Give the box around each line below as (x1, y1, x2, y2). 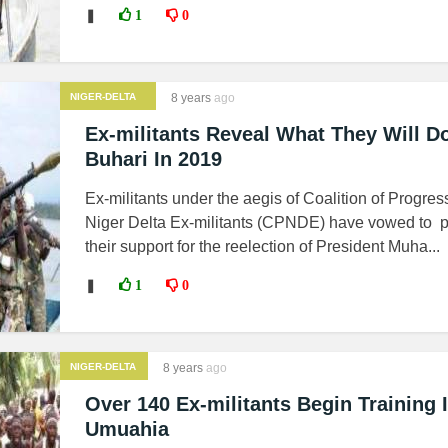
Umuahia (85, 418, 169, 440)
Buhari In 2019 (85, 148, 222, 170)
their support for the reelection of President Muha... (85, 238, 440, 255)
